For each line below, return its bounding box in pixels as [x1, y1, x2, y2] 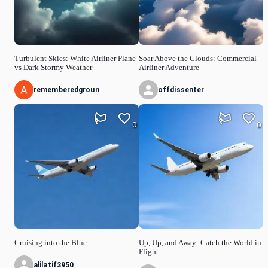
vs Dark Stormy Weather [14, 63, 92, 72]
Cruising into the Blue [14, 238, 87, 247]
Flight [139, 247, 159, 256]
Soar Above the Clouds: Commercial [139, 54, 257, 63]
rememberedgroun [33, 86, 99, 95]
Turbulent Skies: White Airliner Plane [14, 54, 136, 63]
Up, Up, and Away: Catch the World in [139, 238, 261, 247]
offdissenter [158, 86, 205, 95]
